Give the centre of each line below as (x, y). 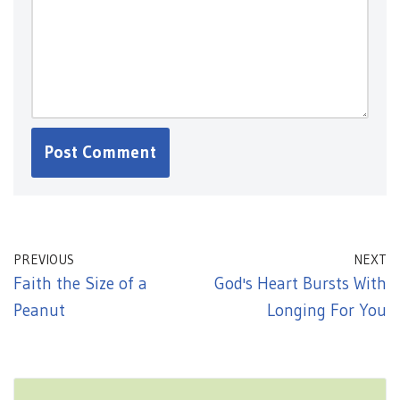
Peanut (39, 310)
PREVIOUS (44, 259)
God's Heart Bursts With (300, 283)
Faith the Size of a (80, 283)
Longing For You (327, 310)
